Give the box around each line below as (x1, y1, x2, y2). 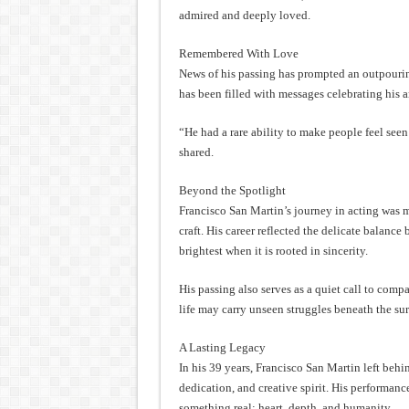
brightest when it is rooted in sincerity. (178, 244, 368, 257)
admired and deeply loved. (178, 8, 310, 22)
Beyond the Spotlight (178, 184, 286, 197)
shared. (178, 145, 214, 159)
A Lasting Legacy (178, 341, 266, 354)
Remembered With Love (178, 47, 299, 60)
